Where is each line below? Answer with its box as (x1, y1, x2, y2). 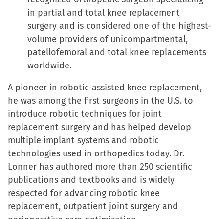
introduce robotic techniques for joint (8, 109, 162, 119)
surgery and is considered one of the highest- (27, 21, 211, 31)
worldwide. (27, 60, 74, 71)
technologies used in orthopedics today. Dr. (8, 148, 184, 159)
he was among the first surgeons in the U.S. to (8, 95, 193, 106)
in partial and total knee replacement (27, 7, 180, 18)
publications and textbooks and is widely (8, 175, 175, 185)
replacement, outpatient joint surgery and (8, 201, 178, 212)
